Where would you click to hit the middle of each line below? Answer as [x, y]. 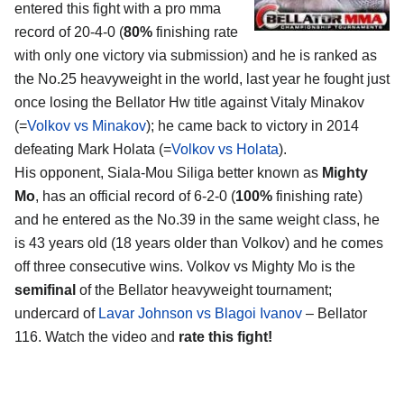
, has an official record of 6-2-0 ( [135, 197]
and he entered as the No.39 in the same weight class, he [197, 220]
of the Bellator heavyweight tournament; [204, 290]
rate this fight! [225, 337]
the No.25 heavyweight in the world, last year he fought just [202, 79]
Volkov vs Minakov [87, 126]
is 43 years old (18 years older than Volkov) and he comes [199, 243]
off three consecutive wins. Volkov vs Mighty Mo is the [185, 267]
